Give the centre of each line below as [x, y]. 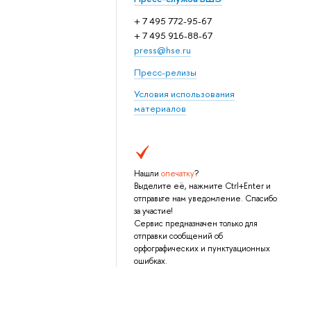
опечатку [177, 173]
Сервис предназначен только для [195, 223]
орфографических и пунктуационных [202, 248]
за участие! [153, 211]
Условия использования [184, 94]
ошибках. [150, 261]
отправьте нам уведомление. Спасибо [205, 198]
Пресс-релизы [165, 72]
